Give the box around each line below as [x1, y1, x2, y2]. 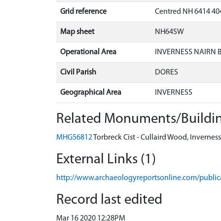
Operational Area [60, 48, 116, 56]
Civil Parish [60, 68, 96, 76]
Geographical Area [60, 88, 121, 97]
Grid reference [60, 7, 107, 16]
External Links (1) [56, 152, 156, 167]
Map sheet [60, 28, 94, 36]
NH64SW [155, 28, 184, 36]
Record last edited [56, 192, 162, 207]
